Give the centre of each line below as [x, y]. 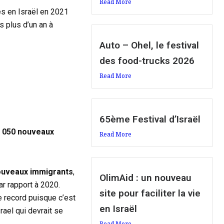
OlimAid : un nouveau [146, 178]
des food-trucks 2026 [147, 61]
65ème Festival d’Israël [150, 119]
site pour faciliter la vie [150, 193]
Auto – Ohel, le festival [149, 45]
